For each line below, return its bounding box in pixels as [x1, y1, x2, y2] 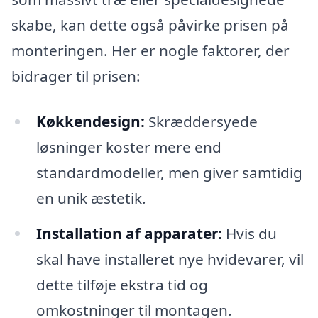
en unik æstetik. [35, 187, 146, 208]
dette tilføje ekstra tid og [35, 274, 208, 295]
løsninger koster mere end [35, 136, 221, 157]
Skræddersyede [144, 111, 258, 131]
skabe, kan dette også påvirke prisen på [11, 14, 289, 35]
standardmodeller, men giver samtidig [35, 162, 302, 182]
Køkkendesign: [35, 111, 145, 131]
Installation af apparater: [35, 223, 222, 243]
